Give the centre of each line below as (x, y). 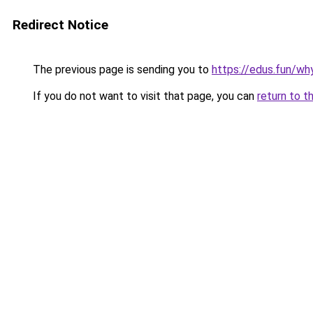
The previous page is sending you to (121, 70)
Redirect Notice (60, 25)
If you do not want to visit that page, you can (144, 96)
